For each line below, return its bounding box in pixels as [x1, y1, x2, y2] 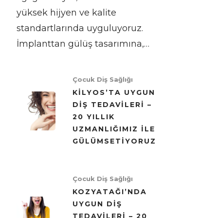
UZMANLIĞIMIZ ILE [72, 124, 155, 133]
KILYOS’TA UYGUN [72, 88, 155, 97]
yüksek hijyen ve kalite [16, 7, 116, 18]
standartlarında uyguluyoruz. [16, 22, 143, 34]
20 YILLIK [72, 112, 115, 121]
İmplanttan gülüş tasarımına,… [16, 38, 149, 49]
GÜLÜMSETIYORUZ [72, 136, 156, 145]
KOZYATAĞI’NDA [72, 187, 147, 196]
